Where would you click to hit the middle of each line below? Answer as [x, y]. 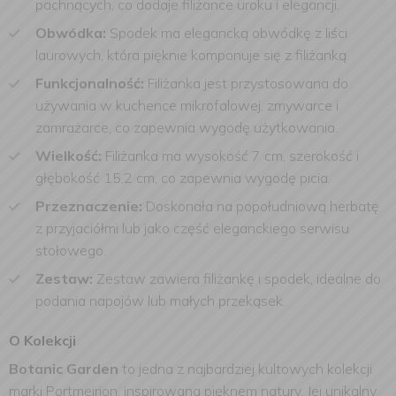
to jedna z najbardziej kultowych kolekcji [245, 369]
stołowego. [71, 250]
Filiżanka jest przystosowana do [248, 83]
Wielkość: [69, 156]
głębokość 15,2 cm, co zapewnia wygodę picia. [183, 178]
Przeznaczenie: [91, 206]
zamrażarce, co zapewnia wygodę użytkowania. [187, 127]
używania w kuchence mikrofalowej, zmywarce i [187, 105]
